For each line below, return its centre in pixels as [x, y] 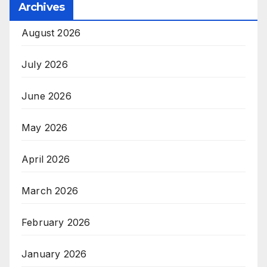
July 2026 [45, 64]
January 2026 [54, 254]
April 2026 [46, 159]
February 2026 [56, 222]
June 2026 [46, 96]
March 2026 [50, 191]
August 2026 [51, 33]
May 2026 [45, 128]
